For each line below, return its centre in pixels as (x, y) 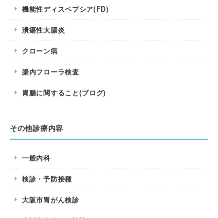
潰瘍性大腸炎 (44, 29)
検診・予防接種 (47, 178)
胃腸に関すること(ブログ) (64, 92)
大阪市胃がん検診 (51, 199)
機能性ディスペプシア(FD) (65, 9)
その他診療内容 (36, 128)
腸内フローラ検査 (51, 71)
